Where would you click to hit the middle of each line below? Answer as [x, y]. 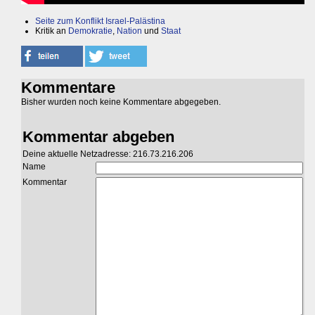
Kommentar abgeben [98, 136]
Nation [129, 31]
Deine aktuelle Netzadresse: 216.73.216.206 [108, 154]
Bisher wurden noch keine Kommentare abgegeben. [121, 102]
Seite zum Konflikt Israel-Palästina [100, 21]
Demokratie [90, 31]
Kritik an [52, 31]
